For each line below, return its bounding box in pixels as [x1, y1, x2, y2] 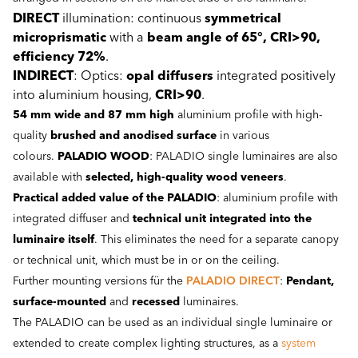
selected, [86, 172, 137, 185]
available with [13, 172, 86, 185]
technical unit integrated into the [133, 213, 312, 226]
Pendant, [286, 276, 334, 288]
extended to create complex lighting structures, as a [13, 338, 281, 351]
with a [109, 32, 147, 46]
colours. [13, 151, 58, 164]
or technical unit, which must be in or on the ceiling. [13, 255, 283, 268]
